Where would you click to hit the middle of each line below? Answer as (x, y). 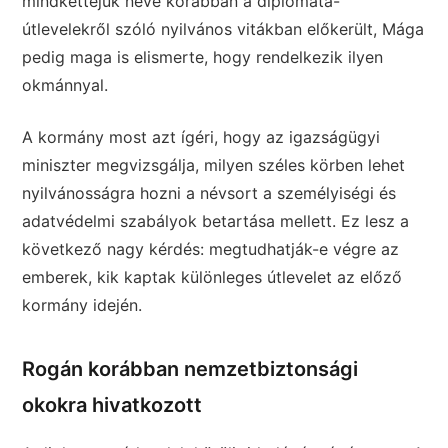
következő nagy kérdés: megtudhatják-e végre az (211, 248)
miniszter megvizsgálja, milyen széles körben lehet (214, 164)
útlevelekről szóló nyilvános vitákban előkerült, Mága (223, 28)
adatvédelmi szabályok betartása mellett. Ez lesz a (216, 220)
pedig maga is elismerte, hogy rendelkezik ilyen (203, 56)
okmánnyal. (65, 84)
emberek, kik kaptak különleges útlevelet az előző (212, 276)
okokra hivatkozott (112, 404)
